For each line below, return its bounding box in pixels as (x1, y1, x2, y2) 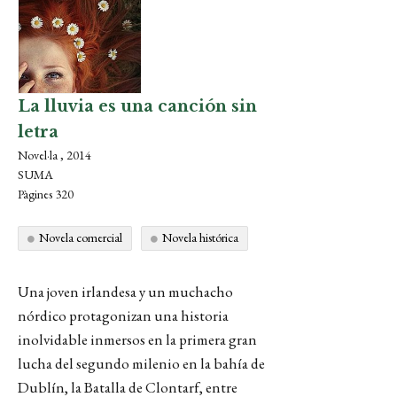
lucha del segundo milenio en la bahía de (18, 354, 265, 373)
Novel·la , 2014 (18, 147, 91, 163)
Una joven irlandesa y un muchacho (18, 282, 233, 301)
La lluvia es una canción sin (18, 97, 257, 116)
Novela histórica (162, 230, 238, 245)
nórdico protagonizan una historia (18, 306, 229, 325)
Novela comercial (39, 230, 122, 245)
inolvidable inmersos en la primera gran (18, 330, 257, 349)
